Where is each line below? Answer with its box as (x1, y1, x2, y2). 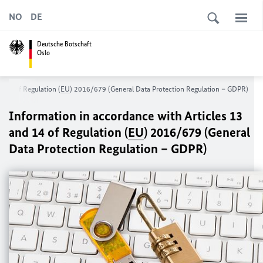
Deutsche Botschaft (37, 39, 92, 49)
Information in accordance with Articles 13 (9, 108, 242, 124)
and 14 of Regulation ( (9, 124, 128, 140)
